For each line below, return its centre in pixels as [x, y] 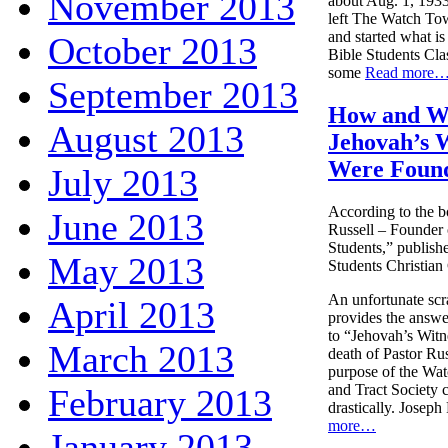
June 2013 [126, 226]
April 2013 [131, 314]
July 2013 [123, 182]
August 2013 [146, 138]
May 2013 [126, 270]
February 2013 [160, 402]
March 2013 [141, 358]
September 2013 [173, 94]
